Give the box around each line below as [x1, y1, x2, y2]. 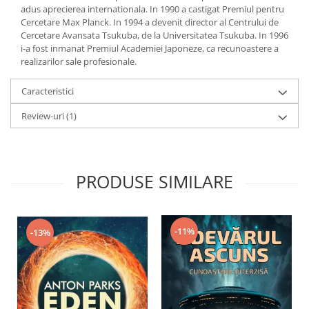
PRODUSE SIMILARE [76, 169, 233, 193]
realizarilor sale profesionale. [21, 54, 137, 68]
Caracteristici [21, 84, 74, 97]
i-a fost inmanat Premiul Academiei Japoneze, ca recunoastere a [21, 41, 279, 54]
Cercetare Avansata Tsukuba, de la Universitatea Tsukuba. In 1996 [21, 28, 288, 41]
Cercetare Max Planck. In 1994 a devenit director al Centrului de [21, 15, 279, 28]
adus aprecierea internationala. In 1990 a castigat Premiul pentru [21, 2, 284, 15]
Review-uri [21, 109, 66, 122]
